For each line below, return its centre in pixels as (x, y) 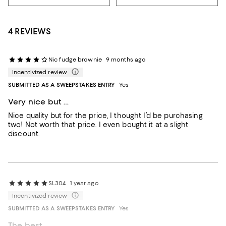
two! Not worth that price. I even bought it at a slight (98, 125)
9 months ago (126, 60)
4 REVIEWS (30, 31)
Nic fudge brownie (75, 60)
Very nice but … (39, 102)
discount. (24, 134)
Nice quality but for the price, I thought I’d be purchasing (105, 116)
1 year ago (84, 183)
